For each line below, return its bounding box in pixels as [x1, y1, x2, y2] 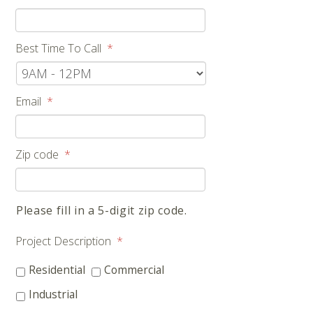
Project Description [15, 233, 111, 249]
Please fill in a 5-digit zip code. [16, 202, 187, 218]
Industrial [29, 286, 78, 303]
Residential [29, 261, 85, 277]
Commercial [104, 261, 164, 277]
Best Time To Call [15, 40, 101, 56]
